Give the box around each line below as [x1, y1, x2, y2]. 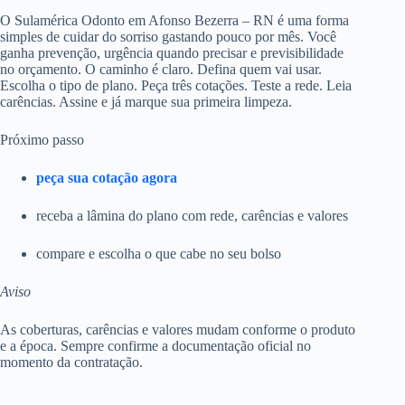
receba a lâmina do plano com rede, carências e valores [36, 207, 348, 223]
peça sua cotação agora [36, 169, 177, 185]
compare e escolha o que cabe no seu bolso [36, 245, 281, 261]
